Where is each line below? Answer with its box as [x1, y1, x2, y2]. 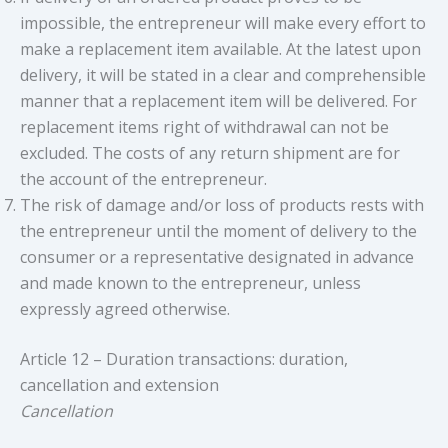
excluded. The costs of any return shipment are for [20, 141, 400, 164]
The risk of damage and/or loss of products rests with [20, 193, 424, 216]
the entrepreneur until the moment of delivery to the [20, 219, 417, 242]
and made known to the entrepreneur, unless [20, 271, 361, 294]
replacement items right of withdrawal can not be [20, 115, 389, 138]
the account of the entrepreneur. [20, 167, 267, 190]
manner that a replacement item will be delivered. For [20, 89, 417, 112]
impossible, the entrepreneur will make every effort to [20, 11, 426, 34]
